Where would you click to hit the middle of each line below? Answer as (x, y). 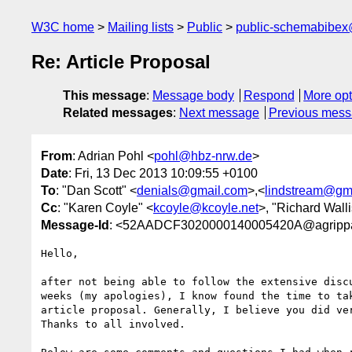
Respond (269, 96)
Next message (219, 113)
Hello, (60, 253)
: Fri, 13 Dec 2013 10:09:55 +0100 (163, 173)
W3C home (63, 27)
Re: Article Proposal (121, 62)
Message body (193, 96)
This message (104, 96)
